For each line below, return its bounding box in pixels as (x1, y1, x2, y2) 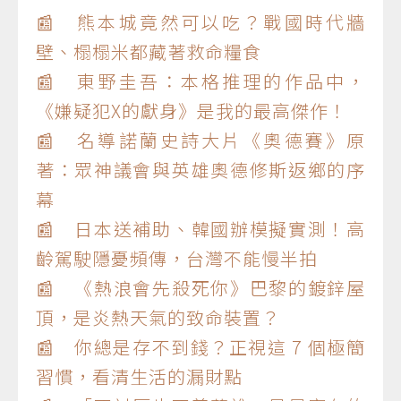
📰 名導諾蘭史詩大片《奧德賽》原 (36, 126, 365, 153)
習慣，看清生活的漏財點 (36, 363, 243, 389)
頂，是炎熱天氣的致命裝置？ (36, 303, 280, 330)
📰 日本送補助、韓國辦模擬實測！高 (36, 215, 365, 242)
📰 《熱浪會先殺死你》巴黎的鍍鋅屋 (36, 274, 365, 301)
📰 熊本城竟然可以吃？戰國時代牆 (36, 8, 365, 35)
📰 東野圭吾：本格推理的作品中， (36, 67, 365, 94)
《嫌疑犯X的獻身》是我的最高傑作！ (36, 97, 347, 124)
